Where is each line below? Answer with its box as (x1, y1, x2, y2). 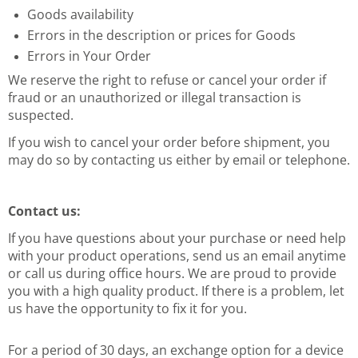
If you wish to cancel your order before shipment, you (8, 133, 330, 151)
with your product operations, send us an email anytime (8, 246, 346, 265)
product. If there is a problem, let (146, 281, 344, 300)
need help (286, 229, 346, 247)
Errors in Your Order (27, 46, 151, 65)
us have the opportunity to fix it (8, 299, 201, 317)
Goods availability (27, 5, 133, 23)
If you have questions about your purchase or (8, 229, 286, 247)
